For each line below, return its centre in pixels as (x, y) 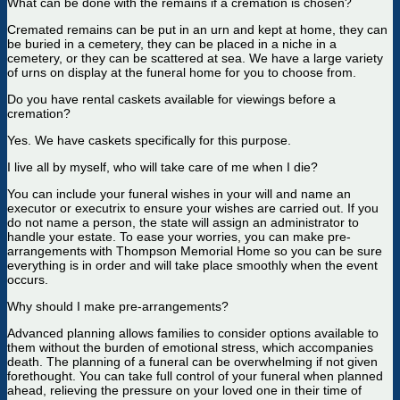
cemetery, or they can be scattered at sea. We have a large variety (195, 58)
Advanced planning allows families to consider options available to (193, 333)
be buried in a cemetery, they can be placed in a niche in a (172, 44)
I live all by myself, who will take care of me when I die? (162, 167)
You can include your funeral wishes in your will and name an (179, 194)
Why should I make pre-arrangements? (118, 306)
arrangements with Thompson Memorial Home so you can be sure (195, 251)
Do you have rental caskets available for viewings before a (171, 99)
